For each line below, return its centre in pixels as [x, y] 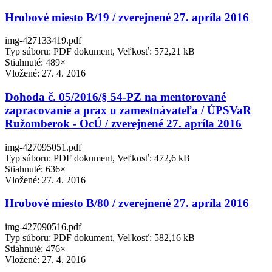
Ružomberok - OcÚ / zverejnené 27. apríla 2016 [123, 124]
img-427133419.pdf [43, 41]
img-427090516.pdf [43, 227]
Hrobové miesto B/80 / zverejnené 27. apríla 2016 [127, 203]
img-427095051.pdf [43, 147]
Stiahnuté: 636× [35, 169]
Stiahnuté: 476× [35, 249]
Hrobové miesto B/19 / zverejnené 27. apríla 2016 [127, 17]
